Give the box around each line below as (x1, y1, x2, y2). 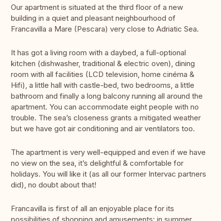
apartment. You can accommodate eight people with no (11, 102, 199, 112)
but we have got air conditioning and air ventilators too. (11, 124, 195, 134)
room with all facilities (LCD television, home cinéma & (11, 70, 194, 79)
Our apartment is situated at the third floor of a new (11, 2, 183, 12)
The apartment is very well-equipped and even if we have (11, 147, 206, 157)
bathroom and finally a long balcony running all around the (11, 91, 203, 101)
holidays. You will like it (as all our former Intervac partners (11, 169, 206, 179)
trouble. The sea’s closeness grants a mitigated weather (11, 113, 201, 123)
